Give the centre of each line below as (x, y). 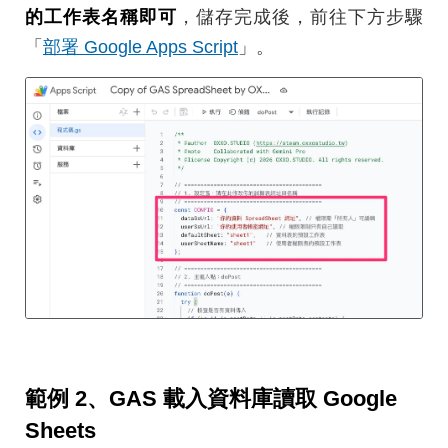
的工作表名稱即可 (101, 16)
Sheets (60, 430)
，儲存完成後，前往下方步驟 (300, 16)
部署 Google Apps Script (140, 46)
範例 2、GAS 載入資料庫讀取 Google (211, 398)
